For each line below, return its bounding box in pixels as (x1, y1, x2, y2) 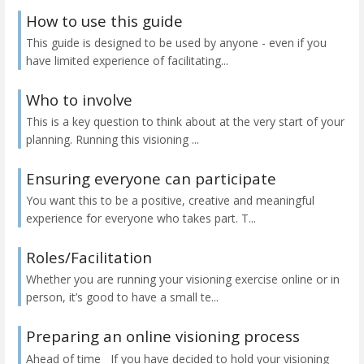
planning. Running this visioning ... (26, 132, 199, 148)
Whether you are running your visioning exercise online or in (26, 271, 340, 288)
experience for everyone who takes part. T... (26, 210, 256, 227)
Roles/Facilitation (26, 247, 152, 268)
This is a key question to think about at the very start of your (26, 114, 344, 130)
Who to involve (26, 89, 132, 110)
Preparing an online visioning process (26, 326, 300, 347)
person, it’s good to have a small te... (26, 289, 219, 305)
